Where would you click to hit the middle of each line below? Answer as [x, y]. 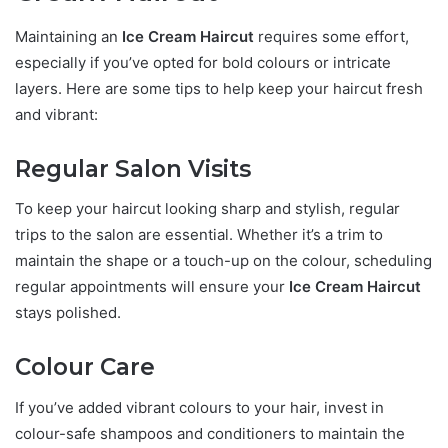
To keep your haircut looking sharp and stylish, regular [207, 209]
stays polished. [68, 313]
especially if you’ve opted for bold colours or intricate [203, 62]
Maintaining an [68, 36]
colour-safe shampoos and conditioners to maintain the [210, 433]
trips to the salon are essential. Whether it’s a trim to [199, 235]
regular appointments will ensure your [152, 287]
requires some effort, [331, 36]
